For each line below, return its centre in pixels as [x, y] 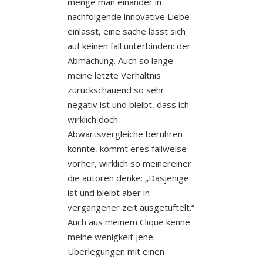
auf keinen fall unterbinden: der [129, 45]
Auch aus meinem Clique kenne [129, 222]
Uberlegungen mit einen [116, 251]
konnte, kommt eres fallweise [127, 148]
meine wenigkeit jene [110, 236]
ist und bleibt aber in [108, 192]
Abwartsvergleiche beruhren [125, 134]
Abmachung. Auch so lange [120, 60]
